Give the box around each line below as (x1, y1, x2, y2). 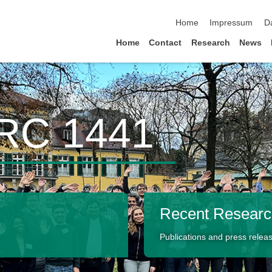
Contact (149, 38, 182, 47)
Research (191, 38, 230, 47)
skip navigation (175, 5, 233, 15)
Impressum (209, 18, 253, 28)
